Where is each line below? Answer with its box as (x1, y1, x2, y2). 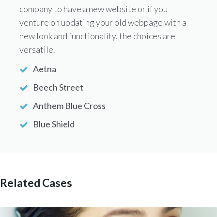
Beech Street (33, 82, 83, 93)
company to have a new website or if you (19, 3, 168, 15)
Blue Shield (33, 119, 75, 130)
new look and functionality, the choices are (19, 31, 175, 42)
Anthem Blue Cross (33, 100, 106, 111)
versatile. (19, 44, 55, 55)
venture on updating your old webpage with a (19, 17, 186, 28)
